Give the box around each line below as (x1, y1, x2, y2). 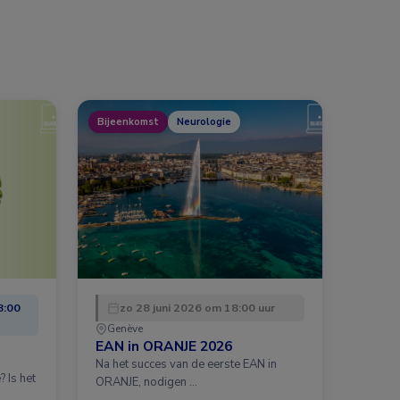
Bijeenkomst (97, 114, 159, 129)
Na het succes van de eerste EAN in (96, 355, 277, 372)
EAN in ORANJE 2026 (96, 336, 232, 355)
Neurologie (177, 114, 231, 129)
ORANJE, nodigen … (96, 373, 197, 390)
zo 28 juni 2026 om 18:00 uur (120, 299, 275, 315)
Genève (107, 321, 143, 336)
